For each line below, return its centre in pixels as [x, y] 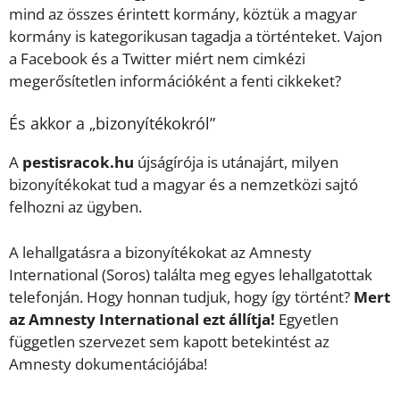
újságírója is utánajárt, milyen [236, 162]
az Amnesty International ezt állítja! [142, 319]
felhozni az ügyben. [75, 207]
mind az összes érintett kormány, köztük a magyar [183, 13]
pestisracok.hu [78, 162]
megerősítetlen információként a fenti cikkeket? [175, 80]
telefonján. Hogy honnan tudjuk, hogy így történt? [181, 296]
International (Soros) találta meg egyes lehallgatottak [191, 274]
